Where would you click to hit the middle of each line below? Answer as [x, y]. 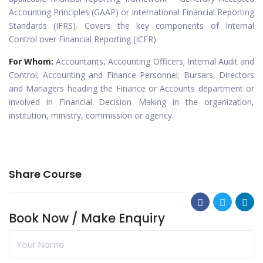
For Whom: [33, 61]
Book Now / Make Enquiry [87, 218]
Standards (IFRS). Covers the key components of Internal [131, 26]
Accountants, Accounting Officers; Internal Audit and [155, 61]
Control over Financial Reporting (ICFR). [83, 39]
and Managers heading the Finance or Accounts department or [131, 88]
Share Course [45, 174]
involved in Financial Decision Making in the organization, [131, 102]
